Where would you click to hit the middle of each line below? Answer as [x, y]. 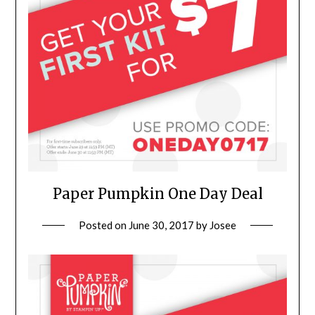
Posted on [104, 225]
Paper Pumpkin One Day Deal [157, 194]
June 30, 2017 [161, 225]
